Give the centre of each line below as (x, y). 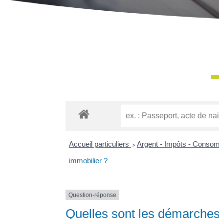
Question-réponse (93, 195)
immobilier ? (88, 160)
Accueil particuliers (100, 144)
